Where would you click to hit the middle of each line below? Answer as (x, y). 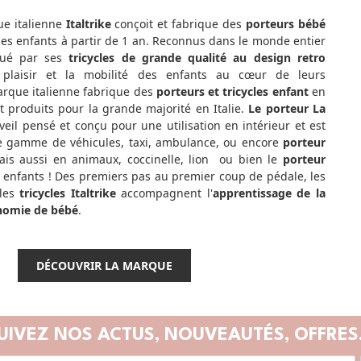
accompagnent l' (164, 193)
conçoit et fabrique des (178, 23)
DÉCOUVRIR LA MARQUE (104, 265)
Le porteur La (287, 108)
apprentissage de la (269, 193)
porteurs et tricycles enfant (232, 91)
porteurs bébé (286, 23)
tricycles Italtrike (68, 193)
